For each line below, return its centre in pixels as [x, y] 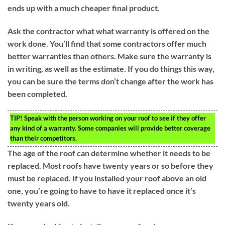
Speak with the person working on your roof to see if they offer [114, 118]
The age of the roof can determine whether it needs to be [109, 153]
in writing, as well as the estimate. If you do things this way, [111, 68]
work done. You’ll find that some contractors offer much [107, 43]
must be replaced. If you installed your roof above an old [107, 178]
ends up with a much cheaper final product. [84, 8]
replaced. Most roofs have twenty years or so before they [110, 166]
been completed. [37, 93]
